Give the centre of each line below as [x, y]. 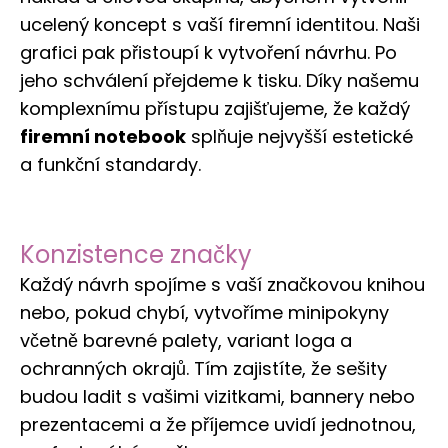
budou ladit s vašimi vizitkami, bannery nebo [217, 397]
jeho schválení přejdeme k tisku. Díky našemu [219, 81]
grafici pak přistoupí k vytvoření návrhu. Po [208, 53]
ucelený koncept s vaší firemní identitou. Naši [220, 25]
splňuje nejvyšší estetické [299, 137]
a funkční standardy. [110, 165]
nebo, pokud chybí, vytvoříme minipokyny [204, 313]
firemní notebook [103, 137]
